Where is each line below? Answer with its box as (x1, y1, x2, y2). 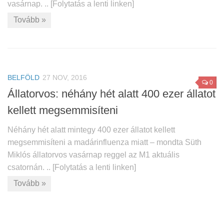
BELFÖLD (7, 73, 39, 82)
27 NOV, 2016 (42, 73, 87, 82)
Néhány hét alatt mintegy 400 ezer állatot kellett (7, 125, 175, 134)
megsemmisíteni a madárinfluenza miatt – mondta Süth (7, 138, 201, 147)
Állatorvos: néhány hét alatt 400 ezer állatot (7, 87, 215, 100)
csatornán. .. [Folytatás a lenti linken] (7, 163, 136, 172)
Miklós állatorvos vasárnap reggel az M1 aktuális (7, 150, 179, 159)
